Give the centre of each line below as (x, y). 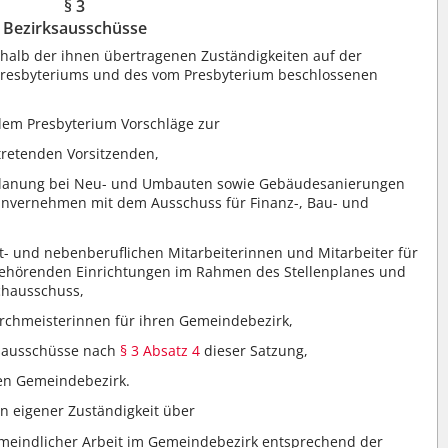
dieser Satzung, (254, 350)
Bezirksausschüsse (74, 28)
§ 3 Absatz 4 (160, 350)
